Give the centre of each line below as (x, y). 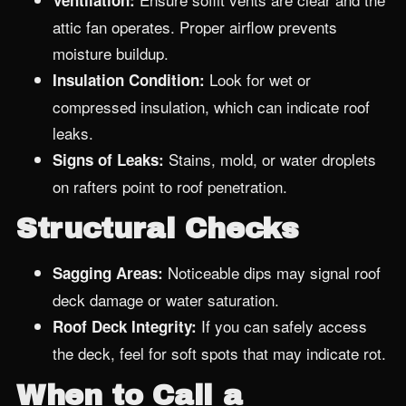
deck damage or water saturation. (166, 300)
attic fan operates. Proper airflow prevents (195, 27)
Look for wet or (258, 79)
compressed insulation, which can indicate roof (211, 106)
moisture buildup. (111, 53)
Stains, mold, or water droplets (270, 159)
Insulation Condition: (129, 80)
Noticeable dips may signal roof (272, 272)
